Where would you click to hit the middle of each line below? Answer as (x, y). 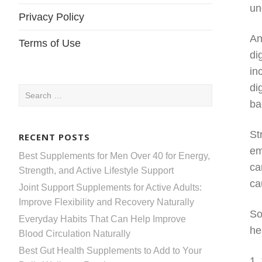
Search (33, 91)
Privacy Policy (51, 17)
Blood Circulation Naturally (75, 233)
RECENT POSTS (54, 137)
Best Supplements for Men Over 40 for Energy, (114, 156)
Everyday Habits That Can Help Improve (102, 219)
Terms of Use (50, 43)
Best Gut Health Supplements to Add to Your (110, 250)
